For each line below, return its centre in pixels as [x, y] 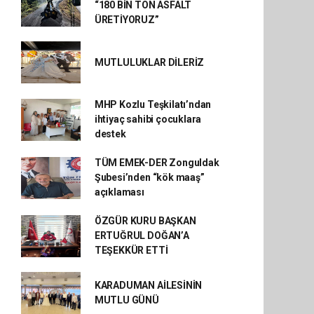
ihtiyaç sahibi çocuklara [148, 119]
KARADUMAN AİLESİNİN [148, 285]
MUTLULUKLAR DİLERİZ [149, 62]
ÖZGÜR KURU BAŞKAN [145, 221]
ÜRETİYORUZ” [127, 20]
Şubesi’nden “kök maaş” [149, 177]
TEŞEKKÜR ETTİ [131, 250]
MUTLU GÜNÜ [127, 300]
